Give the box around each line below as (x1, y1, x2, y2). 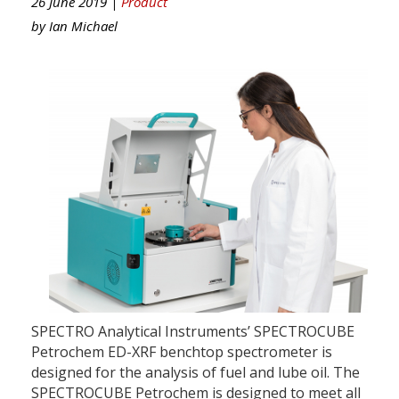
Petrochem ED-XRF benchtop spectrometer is (31, 342, 332, 362)
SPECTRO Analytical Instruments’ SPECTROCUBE (31, 322, 354, 342)
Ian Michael (49, 16, 118, 35)
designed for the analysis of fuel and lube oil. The (31, 362, 360, 383)
